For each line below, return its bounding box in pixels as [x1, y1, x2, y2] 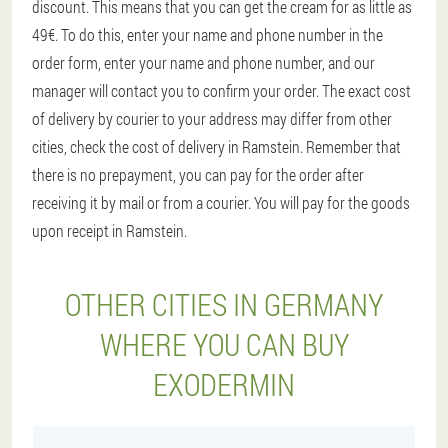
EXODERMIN [153, 365, 295, 404]
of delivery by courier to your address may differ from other [32, 108, 392, 129]
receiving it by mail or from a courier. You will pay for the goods [32, 192, 410, 213]
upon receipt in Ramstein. [32, 220, 187, 241]
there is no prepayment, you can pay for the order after [32, 164, 364, 185]
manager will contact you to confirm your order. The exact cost [32, 80, 411, 101]
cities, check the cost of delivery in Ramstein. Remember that [32, 136, 401, 157]
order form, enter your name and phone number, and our [32, 52, 375, 73]
